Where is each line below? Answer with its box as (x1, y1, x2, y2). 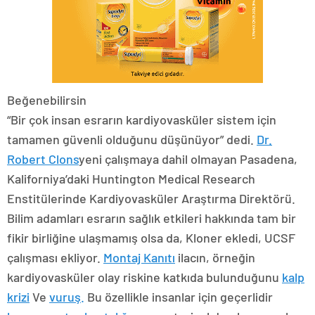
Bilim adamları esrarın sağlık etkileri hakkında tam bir (7, 210, 296, 226)
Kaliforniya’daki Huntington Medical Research (7, 171, 255, 187)
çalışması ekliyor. (7, 250, 103, 266)
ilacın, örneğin (175, 250, 255, 266)
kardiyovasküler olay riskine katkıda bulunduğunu (7, 269, 282, 285)
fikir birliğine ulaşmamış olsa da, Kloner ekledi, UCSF (7, 230, 295, 246)
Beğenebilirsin (7, 92, 86, 108)
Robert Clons (7, 151, 79, 167)
